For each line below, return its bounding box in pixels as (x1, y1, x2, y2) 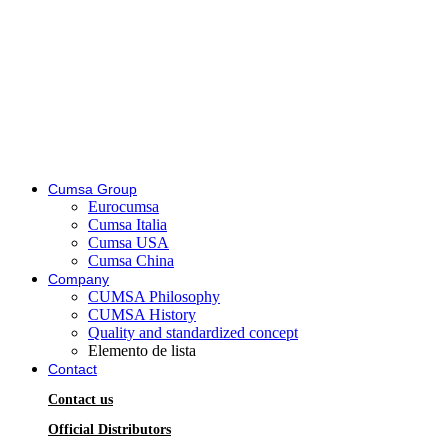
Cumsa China (88, 252, 174, 270)
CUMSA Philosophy (88, 288, 220, 306)
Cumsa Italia (88, 216, 167, 234)
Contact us (48, 392, 113, 408)
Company (48, 271, 109, 288)
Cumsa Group (48, 181, 137, 198)
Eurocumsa (88, 198, 159, 216)
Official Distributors (48, 422, 171, 438)
